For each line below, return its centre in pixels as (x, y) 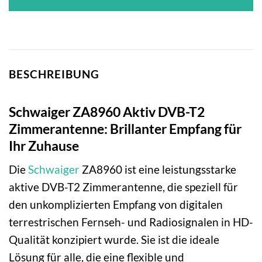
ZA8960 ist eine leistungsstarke (158, 170)
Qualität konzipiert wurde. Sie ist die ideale (114, 240)
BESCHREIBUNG (54, 74)
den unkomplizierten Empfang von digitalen (116, 205)
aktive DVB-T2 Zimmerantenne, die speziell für (123, 187)
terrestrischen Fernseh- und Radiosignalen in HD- (131, 222)
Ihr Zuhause (44, 145)
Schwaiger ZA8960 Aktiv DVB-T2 (107, 111)
